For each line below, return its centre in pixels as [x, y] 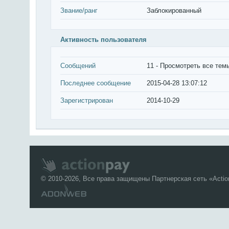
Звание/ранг [79, 10]
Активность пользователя [104, 40]
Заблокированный [174, 10]
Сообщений [78, 66]
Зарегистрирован [87, 100]
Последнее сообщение [96, 83]
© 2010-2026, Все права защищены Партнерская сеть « [127, 179]
